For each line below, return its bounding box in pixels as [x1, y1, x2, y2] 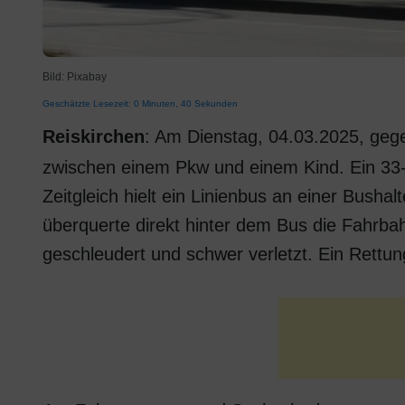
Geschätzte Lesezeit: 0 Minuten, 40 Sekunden [42, 99, 238, 108]
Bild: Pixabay [42, 71, 107, 83]
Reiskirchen [42, 127, 145, 146]
